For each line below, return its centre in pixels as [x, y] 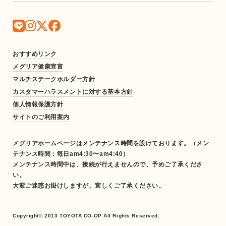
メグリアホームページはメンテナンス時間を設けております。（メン [111, 144]
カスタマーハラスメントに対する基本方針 [73, 92]
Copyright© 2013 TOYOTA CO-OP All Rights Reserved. [86, 216]
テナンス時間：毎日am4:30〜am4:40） [71, 154]
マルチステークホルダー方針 [54, 79]
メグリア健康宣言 [38, 67]
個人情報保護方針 [38, 105]
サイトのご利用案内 [41, 117]
